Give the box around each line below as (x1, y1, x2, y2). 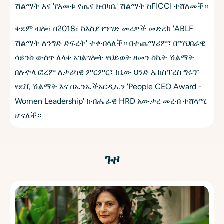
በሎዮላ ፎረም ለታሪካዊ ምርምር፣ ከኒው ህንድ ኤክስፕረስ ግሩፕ (15, 67, 199, 77)
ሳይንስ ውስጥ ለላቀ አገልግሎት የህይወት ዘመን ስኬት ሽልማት (15, 53, 194, 63)
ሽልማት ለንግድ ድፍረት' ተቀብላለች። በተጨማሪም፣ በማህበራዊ (15, 38, 205, 48)
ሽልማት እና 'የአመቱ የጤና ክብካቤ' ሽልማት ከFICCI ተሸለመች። (15, 1, 208, 11)
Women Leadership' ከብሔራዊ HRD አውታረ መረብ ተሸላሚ (15, 96, 207, 106)
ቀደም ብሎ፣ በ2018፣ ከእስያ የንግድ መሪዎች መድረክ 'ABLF (15, 24, 193, 34)
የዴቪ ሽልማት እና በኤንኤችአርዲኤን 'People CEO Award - (15, 82, 202, 92)
